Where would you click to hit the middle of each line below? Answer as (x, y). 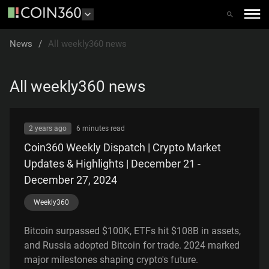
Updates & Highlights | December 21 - (112, 163)
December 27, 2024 (71, 180)
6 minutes (92, 128)
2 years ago (48, 128)
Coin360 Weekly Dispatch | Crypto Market (122, 147)
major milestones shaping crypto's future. (111, 259)
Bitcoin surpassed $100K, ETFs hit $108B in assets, (132, 231)
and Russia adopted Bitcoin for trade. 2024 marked (132, 245)
